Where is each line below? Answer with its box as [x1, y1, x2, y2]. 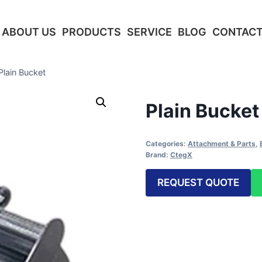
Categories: [145, 139, 188, 148]
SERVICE [127, 26, 172, 38]
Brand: [145, 150, 170, 159]
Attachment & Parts [187, 139, 256, 148]
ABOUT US [2, 26, 56, 38]
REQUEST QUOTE [157, 176, 239, 188]
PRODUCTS [62, 26, 121, 38]
